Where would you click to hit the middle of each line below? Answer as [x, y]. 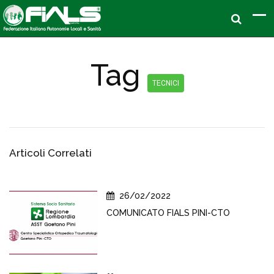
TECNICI [165, 83]
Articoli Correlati [50, 153]
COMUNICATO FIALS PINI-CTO [168, 213]
